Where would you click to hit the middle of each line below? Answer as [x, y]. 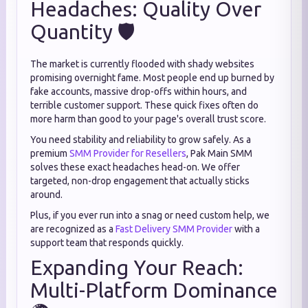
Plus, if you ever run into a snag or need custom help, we [150, 215]
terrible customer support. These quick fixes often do [144, 105]
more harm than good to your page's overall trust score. [148, 119]
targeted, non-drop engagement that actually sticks [140, 181]
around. [46, 195]
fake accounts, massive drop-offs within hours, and [139, 91]
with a [246, 229]
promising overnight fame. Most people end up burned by [152, 78]
